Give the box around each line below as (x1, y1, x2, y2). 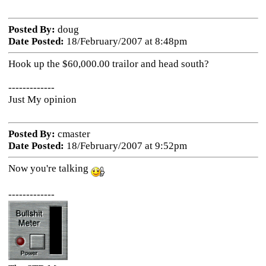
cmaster (55, 128, 90, 140)
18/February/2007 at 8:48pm (64, 36, 187, 47)
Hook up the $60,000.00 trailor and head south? (8, 58, 209, 69)
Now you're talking (8, 163, 91, 174)
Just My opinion (8, 94, 77, 105)
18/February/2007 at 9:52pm (64, 140, 187, 151)
